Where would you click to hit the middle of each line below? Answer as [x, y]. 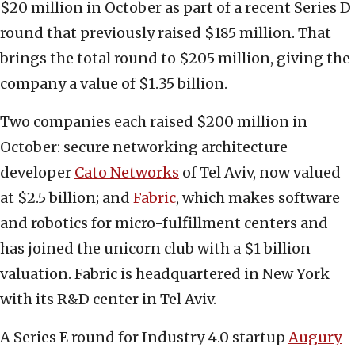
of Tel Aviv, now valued [260, 172]
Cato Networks [127, 172]
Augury [315, 337]
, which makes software [258, 197]
